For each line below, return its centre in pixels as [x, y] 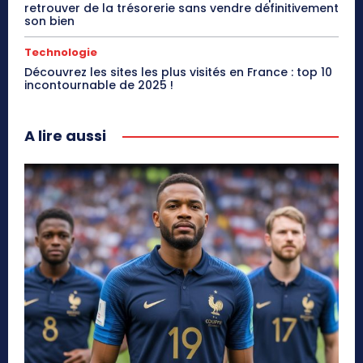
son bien [49, 21]
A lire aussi [65, 135]
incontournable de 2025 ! [99, 85]
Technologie [61, 52]
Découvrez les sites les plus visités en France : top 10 [178, 72]
